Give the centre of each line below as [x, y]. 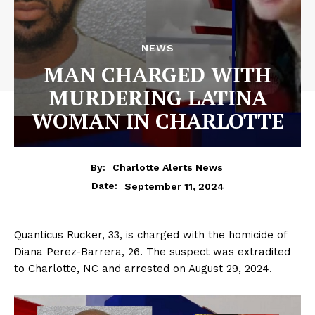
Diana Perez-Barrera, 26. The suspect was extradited [152, 252]
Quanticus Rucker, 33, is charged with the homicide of [150, 235]
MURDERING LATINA [157, 97]
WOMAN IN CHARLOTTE [157, 121]
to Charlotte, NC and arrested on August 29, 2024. [143, 269]
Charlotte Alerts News [167, 168]
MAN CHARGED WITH [157, 74]
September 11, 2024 [174, 186]
